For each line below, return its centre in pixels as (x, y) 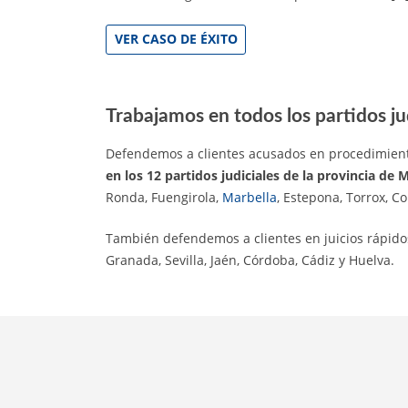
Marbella (250, 198)
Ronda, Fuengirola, (164, 198)
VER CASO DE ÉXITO (176, 39)
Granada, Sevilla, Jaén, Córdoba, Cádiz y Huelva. (250, 260)
